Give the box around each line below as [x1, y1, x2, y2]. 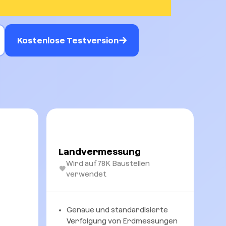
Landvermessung [58, 146, 141, 157]
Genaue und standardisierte [66, 206, 168, 214]
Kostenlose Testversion [17, 35, 119, 45]
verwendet [66, 170, 106, 178]
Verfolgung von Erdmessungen [66, 217, 178, 225]
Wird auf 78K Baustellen [66, 159, 150, 167]
